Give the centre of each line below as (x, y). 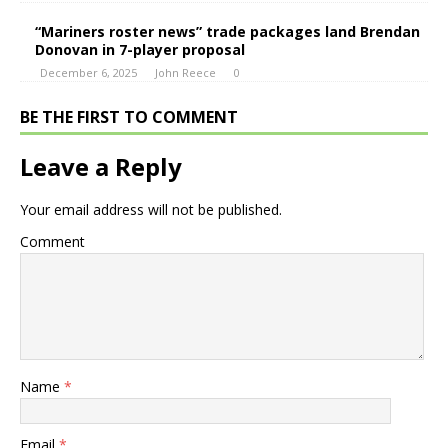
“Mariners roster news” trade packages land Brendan (227, 31)
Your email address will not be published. (151, 209)
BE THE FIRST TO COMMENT (129, 117)
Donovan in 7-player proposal (140, 49)
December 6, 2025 (88, 72)
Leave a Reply (101, 166)
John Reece (185, 72)
